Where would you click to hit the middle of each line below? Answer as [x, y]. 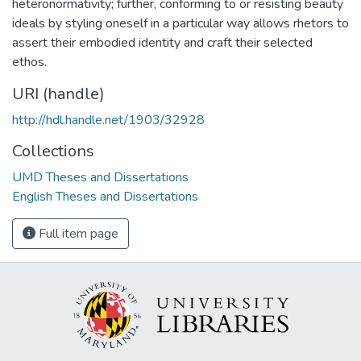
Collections [53, 151]
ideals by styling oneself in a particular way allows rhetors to [180, 23]
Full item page [77, 233]
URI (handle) [58, 93]
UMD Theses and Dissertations [100, 177]
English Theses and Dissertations [105, 196]
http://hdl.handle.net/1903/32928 [108, 120]
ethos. [29, 62]
